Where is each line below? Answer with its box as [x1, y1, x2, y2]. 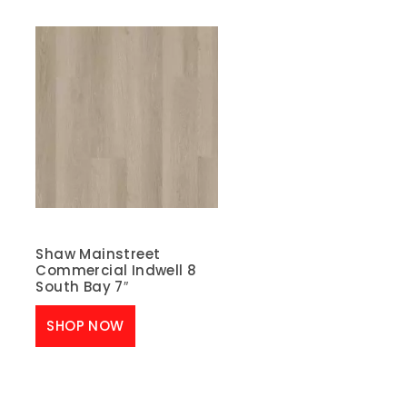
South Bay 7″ [35, 277, 129, 297]
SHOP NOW [46, 315, 124, 335]
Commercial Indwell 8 [35, 261, 197, 281]
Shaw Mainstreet [35, 244, 161, 264]
